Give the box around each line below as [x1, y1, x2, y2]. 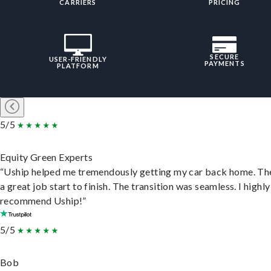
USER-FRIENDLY [48, 55, 107, 64]
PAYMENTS [204, 59, 245, 68]
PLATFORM [56, 62, 99, 70]
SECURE [210, 53, 240, 61]
